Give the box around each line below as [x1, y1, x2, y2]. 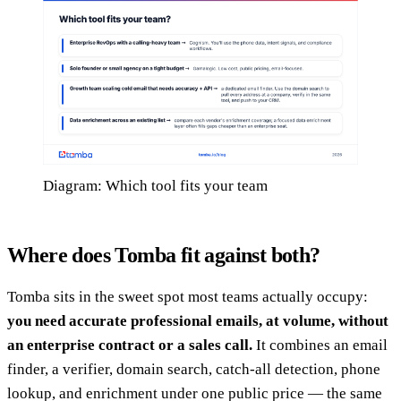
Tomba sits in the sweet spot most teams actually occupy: [7, 287, 368, 305]
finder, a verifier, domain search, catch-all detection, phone [7, 360, 380, 378]
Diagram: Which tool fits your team [43, 176, 268, 194]
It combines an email [252, 336, 388, 354]
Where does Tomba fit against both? [7, 243, 320, 267]
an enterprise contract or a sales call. [7, 336, 252, 354]
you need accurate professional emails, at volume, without [7, 311, 388, 329]
